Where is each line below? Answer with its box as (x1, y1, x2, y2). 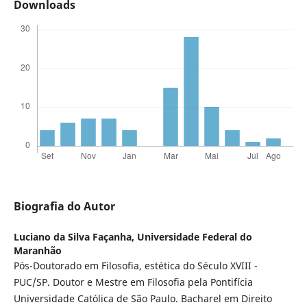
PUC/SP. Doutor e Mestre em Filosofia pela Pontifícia (13, 275, 253, 289)
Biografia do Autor (13, 199, 115, 214)
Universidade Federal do (136, 230, 252, 244)
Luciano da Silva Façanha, (13, 230, 137, 244)
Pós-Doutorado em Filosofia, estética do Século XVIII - (13, 259, 258, 273)
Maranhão (13, 244, 62, 258)
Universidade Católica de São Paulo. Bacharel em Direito (13, 292, 272, 306)
